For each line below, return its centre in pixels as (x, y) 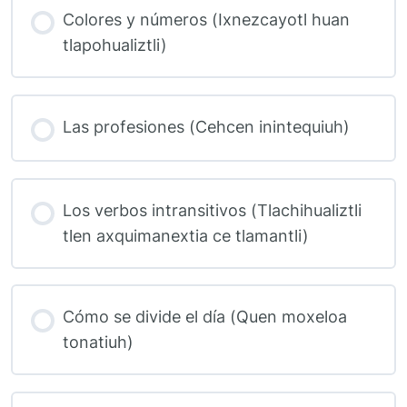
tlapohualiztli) (114, 45)
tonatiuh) (98, 342)
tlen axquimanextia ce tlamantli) (185, 235)
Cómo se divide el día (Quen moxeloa (204, 317)
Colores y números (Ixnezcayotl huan (206, 20)
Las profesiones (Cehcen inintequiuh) (206, 126)
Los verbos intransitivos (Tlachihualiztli (212, 210)
